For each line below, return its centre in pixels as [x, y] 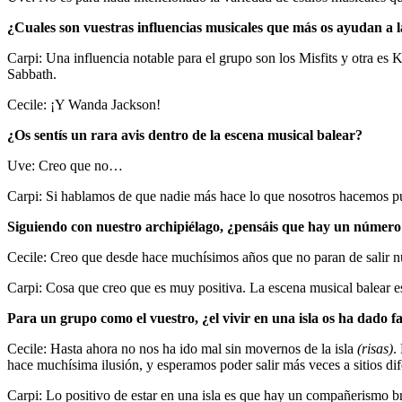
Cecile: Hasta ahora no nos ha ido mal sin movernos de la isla [182, 348]
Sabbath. [32, 74]
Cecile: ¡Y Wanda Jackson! [84, 104]
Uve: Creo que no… [65, 165]
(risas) [375, 348]
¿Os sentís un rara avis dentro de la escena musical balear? [185, 135]
